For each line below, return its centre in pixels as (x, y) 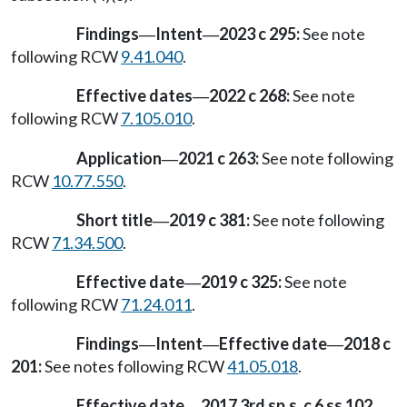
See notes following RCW (134, 367)
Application (119, 158)
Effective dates (134, 96)
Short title (114, 219)
